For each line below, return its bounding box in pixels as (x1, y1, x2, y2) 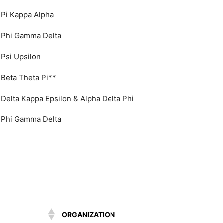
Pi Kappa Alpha (1, 10, 54, 19)
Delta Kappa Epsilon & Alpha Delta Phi (1, 94, 136, 103)
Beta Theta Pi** (1, 73, 56, 82)
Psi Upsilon (1, 52, 41, 61)
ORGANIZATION (62, 210, 115, 219)
